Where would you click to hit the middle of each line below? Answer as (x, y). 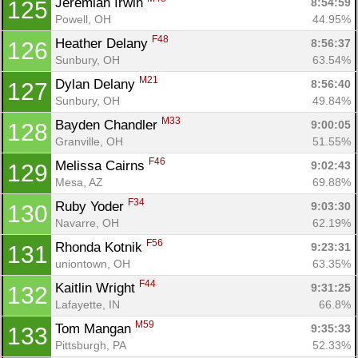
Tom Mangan (95, 328)
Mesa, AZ (79, 182)
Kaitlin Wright (97, 288)
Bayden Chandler (108, 125)
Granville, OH (89, 141)
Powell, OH (83, 19)
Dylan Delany (97, 84)
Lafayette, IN (88, 304)
